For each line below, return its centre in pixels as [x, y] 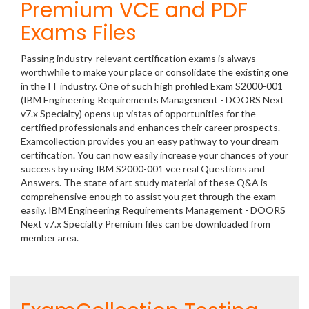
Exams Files [79, 33]
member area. [51, 238]
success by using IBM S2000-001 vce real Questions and [143, 169]
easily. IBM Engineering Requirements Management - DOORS [153, 210]
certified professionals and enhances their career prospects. [150, 127]
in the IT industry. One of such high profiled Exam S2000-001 [152, 86]
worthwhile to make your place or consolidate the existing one [154, 72]
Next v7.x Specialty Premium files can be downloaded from [146, 224]
